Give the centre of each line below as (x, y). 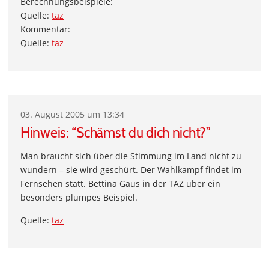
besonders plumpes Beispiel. (79, 197)
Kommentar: (45, 29)
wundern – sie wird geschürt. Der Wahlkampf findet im (131, 170)
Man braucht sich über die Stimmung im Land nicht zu (131, 156)
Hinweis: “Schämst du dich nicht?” (116, 133)
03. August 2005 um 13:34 (72, 114)
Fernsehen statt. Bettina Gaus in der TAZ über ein (120, 183)
